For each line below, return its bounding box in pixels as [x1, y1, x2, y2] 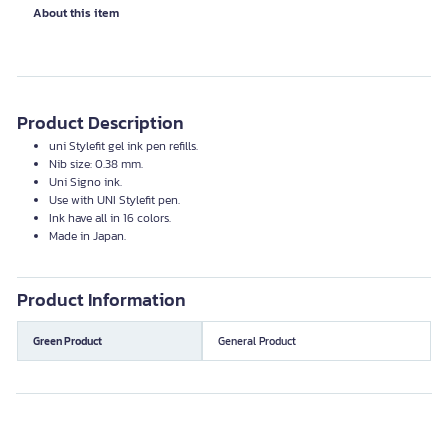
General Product [218, 332, 296, 349]
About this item [33, 4, 119, 22]
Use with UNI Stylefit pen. [49, 191, 180, 209]
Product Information [17, 286, 186, 313]
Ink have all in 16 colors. [49, 209, 171, 227]
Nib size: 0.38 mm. [49, 155, 143, 173]
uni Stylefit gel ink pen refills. [49, 137, 198, 155]
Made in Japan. [49, 227, 126, 245]
